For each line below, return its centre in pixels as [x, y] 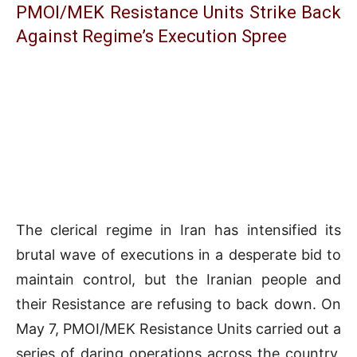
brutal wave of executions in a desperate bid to [178, 255]
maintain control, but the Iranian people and [178, 280]
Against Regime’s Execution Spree [151, 37]
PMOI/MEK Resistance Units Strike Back [178, 13]
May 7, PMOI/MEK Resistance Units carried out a [178, 329]
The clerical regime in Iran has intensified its [178, 230]
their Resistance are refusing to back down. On [178, 304]
